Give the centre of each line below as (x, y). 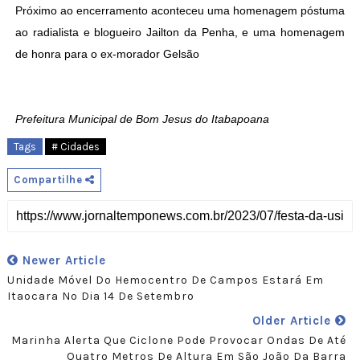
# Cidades (75, 147)
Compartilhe (49, 180)
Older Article (294, 321)
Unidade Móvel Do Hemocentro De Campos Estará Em (165, 280)
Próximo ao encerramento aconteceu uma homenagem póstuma (180, 11)
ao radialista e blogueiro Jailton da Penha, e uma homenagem (180, 33)
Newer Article (62, 261)
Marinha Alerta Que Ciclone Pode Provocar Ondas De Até (179, 341)
